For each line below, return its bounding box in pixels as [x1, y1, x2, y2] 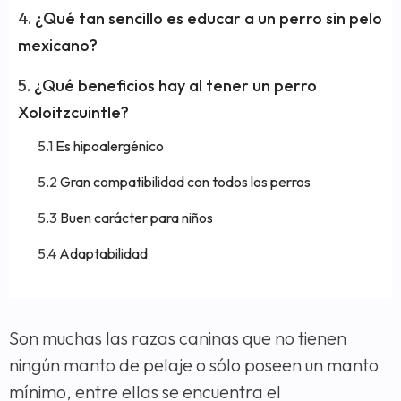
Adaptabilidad [59, 244, 148, 263]
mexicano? [18, 35, 98, 56]
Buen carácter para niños [60, 209, 213, 227]
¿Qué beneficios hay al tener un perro [34, 75, 317, 97]
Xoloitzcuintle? [18, 102, 129, 124]
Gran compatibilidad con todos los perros [60, 173, 311, 192]
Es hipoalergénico [55, 137, 164, 156]
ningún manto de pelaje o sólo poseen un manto [9, 354, 379, 377]
